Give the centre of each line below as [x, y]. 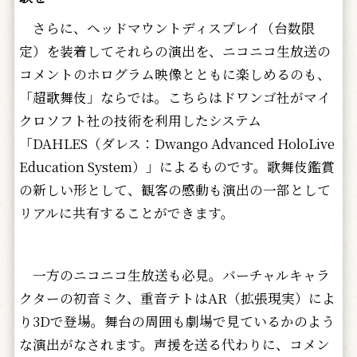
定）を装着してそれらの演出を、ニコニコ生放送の [175, 51]
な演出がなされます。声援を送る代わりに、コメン [174, 344]
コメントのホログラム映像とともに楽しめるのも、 [175, 74]
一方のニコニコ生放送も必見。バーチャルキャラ [174, 275]
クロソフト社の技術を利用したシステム [140, 120]
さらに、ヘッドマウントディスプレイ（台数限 [167, 27]
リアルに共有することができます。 [126, 212]
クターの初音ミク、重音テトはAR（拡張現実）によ [177, 298]
